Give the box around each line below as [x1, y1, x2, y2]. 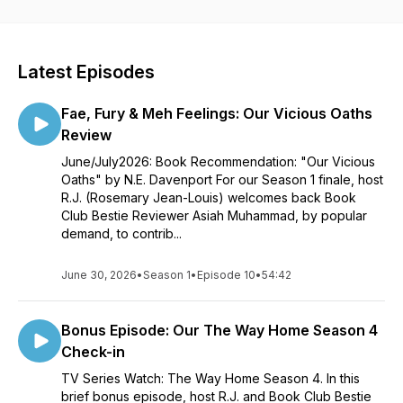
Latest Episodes [18, 61, 155, 83]
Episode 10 [197, 268, 255, 282]
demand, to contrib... [61, 226, 182, 241]
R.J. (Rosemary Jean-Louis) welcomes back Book [61, 190, 356, 205]
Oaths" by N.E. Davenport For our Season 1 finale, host [61, 172, 383, 187]
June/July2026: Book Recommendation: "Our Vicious [61, 154, 375, 169]
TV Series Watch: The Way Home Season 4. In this [61, 371, 360, 386]
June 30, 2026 [61, 268, 137, 282]
